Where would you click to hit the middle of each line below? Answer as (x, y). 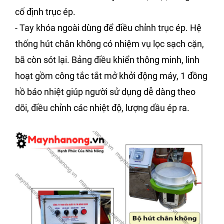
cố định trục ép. (45, 12)
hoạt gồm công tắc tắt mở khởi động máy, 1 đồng (111, 76)
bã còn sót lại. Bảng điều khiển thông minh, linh (107, 60)
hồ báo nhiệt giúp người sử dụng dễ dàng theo (105, 92)
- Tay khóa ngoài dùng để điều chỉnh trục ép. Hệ (108, 28)
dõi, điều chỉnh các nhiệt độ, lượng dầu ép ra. (102, 108)
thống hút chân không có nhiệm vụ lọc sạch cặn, (109, 44)
